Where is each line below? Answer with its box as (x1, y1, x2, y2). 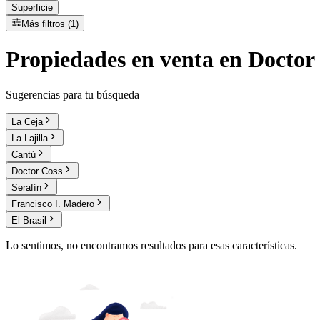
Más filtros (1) (21, 19, 79, 29)
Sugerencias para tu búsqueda (6, 88, 139, 101)
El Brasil (11, 214, 46, 226)
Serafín (11, 181, 41, 193)
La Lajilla (11, 132, 48, 144)
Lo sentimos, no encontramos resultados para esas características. (6, 239, 297, 251)
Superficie (11, 2, 53, 13)
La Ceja (11, 116, 43, 127)
